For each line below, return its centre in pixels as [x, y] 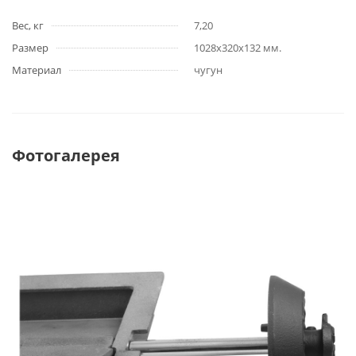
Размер [30, 48]
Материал [37, 70]
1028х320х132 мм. [238, 48]
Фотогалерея [66, 155]
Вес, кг [28, 25]
